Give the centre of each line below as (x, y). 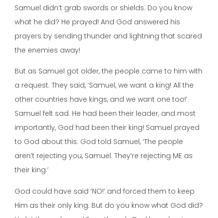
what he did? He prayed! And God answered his (97, 22)
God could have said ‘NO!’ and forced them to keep (105, 191)
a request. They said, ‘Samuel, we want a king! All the (104, 85)
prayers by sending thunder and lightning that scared (108, 36)
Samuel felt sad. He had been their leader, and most (105, 114)
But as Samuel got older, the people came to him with (109, 71)
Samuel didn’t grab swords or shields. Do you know (103, 8)
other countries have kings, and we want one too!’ (101, 100)
